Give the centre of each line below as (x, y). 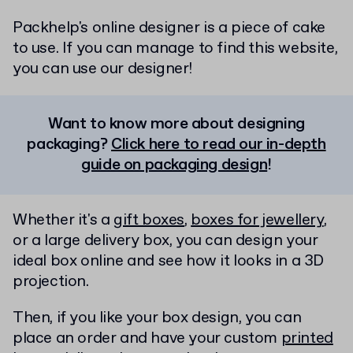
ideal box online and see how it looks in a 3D (169, 261)
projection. (51, 282)
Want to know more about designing (176, 124)
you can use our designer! (103, 69)
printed (307, 338)
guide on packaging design (175, 165)
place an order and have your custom (147, 338)
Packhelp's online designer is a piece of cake (169, 28)
